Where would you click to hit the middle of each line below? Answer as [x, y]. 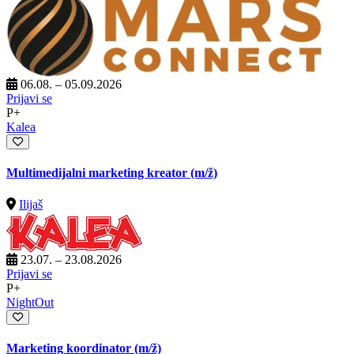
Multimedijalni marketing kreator [98, 173]
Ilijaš [31, 204]
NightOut [30, 302]
